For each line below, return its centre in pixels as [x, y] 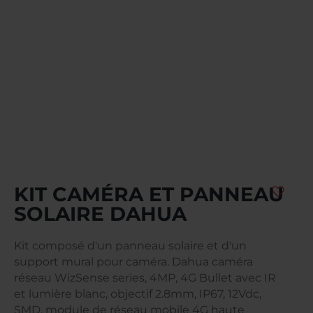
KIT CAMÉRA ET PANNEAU [149, 194]
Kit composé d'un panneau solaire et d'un [130, 245]
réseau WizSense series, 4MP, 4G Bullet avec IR [145, 277]
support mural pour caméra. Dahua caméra [133, 261]
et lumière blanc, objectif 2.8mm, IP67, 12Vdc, [138, 293]
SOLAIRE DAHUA [100, 213]
